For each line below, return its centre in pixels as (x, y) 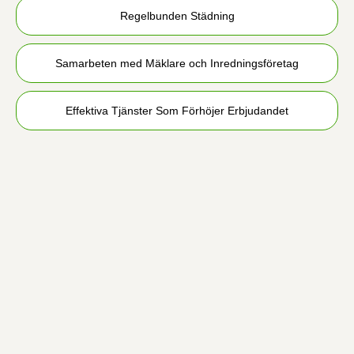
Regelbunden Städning (177, 16)
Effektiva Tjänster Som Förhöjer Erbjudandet (177, 111)
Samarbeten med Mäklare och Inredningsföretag (177, 63)
